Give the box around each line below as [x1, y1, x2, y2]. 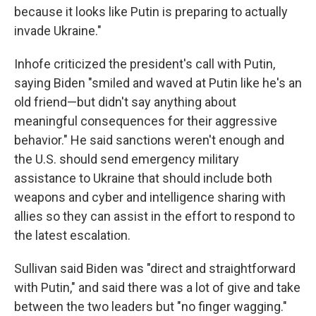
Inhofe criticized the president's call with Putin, [14, 56, 275, 72]
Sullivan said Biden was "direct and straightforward [14, 261, 296, 276]
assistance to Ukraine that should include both [14, 171, 272, 186]
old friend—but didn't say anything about [14, 95, 236, 110]
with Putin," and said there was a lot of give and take [14, 280, 300, 296]
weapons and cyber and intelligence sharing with [14, 190, 286, 205]
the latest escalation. [14, 228, 130, 243]
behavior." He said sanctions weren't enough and [14, 133, 284, 148]
